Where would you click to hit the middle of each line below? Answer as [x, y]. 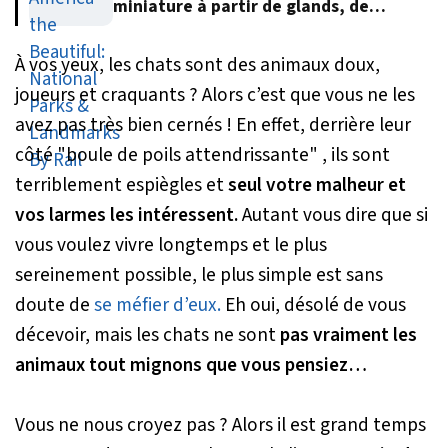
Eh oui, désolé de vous [313, 304]
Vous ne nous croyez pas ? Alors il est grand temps [220, 424]
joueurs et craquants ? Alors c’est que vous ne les [215, 94]
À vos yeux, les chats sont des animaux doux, [197, 64]
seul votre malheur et [317, 184]
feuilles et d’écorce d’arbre [222, 30]
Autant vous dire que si [333, 214]
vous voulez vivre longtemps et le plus [171, 244]
